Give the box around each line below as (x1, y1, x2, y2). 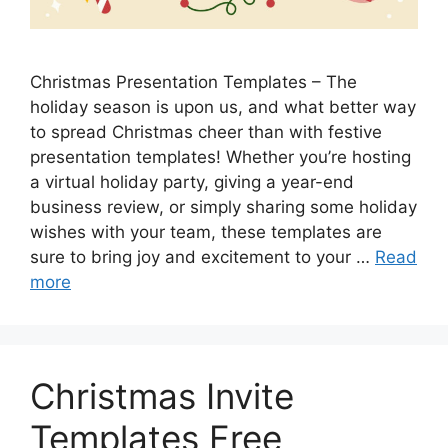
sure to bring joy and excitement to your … (30, 246, 375, 267)
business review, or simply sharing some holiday (30, 196, 417, 217)
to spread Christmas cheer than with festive (30, 121, 382, 142)
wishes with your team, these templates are (30, 221, 382, 242)
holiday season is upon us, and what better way (30, 96, 416, 117)
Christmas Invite (30, 374, 294, 417)
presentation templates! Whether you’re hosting (30, 146, 411, 167)
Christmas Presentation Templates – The (30, 71, 357, 92)
